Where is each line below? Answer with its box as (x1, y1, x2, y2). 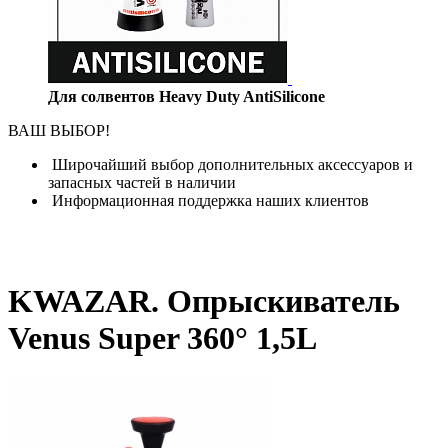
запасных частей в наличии (48, 174, 236, 191)
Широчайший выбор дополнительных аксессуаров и (48, 156, 413, 173)
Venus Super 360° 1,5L (8, 320, 317, 357)
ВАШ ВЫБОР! (8, 122, 110, 139)
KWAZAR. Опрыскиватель (8, 283, 400, 320)
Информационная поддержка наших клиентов (48, 192, 381, 209)
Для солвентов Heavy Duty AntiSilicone (48, 88, 325, 105)
